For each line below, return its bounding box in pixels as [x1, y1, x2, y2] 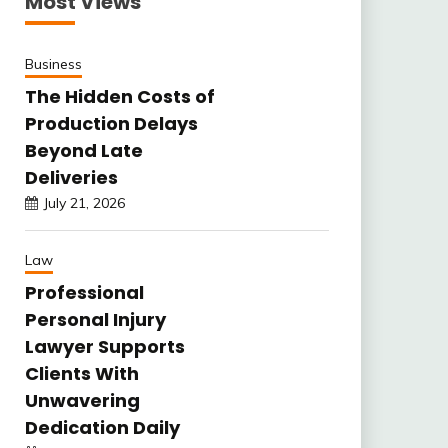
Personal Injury [24, 306, 166, 332]
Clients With [24, 360, 139, 386]
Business [24, 54, 82, 73]
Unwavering [24, 387, 140, 413]
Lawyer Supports [24, 333, 185, 359]
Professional [24, 279, 144, 305]
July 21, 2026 [42, 193, 125, 212]
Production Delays [24, 110, 198, 136]
